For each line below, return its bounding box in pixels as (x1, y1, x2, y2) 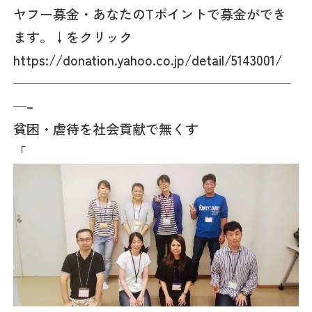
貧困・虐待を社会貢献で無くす (13, 118, 199, 139)
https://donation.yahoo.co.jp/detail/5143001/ (13, 49, 283, 70)
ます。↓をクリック (13, 26, 133, 47)
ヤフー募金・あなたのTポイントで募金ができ (13, 3, 287, 24)
